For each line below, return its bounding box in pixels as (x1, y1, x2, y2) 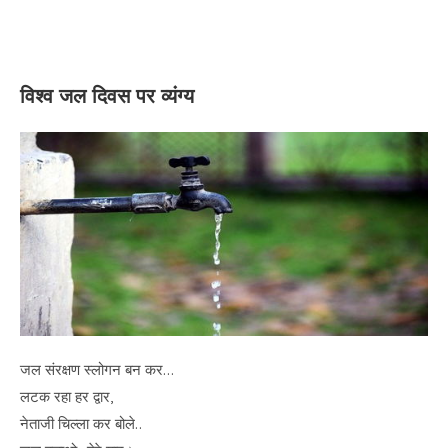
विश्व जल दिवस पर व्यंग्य (20, 88, 194, 108)
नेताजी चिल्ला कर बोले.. (20, 413, 142, 433)
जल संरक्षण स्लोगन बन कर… (20, 359, 174, 379)
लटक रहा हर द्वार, (20, 386, 113, 406)
